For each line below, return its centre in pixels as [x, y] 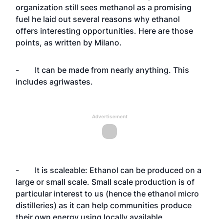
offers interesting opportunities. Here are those [104, 31]
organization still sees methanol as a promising [104, 7]
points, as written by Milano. [70, 43]
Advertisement [109, 116]
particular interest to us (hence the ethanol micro [107, 194]
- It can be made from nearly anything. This [102, 70]
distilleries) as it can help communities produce [104, 205]
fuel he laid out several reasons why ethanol [98, 19]
